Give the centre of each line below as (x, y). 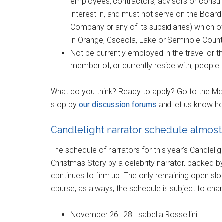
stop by (65, 104)
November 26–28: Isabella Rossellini (134, 214)
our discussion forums (118, 104)
